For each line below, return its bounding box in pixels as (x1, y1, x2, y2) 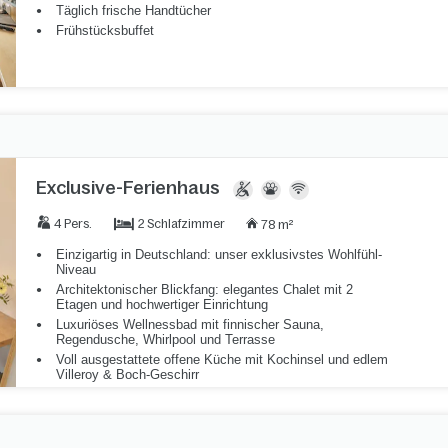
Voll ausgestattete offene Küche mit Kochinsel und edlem (55, 351, 388, 367)
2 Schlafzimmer (137, 216, 225, 231)
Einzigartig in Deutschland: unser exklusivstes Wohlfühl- (55, 246, 382, 262)
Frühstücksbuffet (55, 22, 154, 38)
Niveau (55, 261, 96, 277)
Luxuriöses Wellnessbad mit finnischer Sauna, (55, 316, 324, 332)
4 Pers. (53, 216, 92, 231)
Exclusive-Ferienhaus (35, 177, 220, 198)
